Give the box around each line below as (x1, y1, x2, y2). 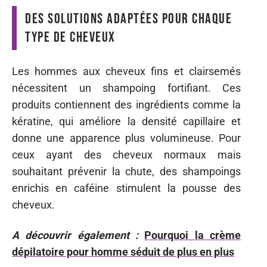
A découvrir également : (12, 228, 138, 241)
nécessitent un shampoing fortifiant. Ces (12, 82, 241, 94)
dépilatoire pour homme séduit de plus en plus (12, 245, 234, 258)
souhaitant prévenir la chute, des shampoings (12, 165, 241, 178)
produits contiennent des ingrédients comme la (12, 98, 241, 111)
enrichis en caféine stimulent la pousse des (12, 182, 241, 194)
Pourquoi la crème (144, 228, 241, 241)
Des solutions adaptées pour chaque (25, 10, 232, 27)
